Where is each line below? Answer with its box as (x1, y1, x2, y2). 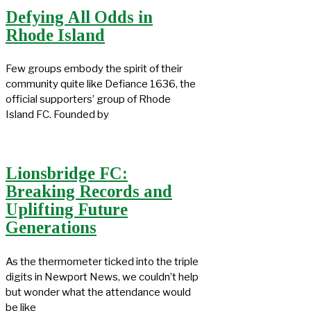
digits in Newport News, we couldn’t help (6, 270, 199, 283)
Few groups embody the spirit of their (6, 62, 183, 76)
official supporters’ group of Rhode (6, 93, 171, 106)
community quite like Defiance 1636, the (6, 78, 196, 91)
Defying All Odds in (6, 7, 153, 26)
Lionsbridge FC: (6, 164, 128, 183)
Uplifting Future (6, 200, 128, 219)
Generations (6, 218, 96, 237)
